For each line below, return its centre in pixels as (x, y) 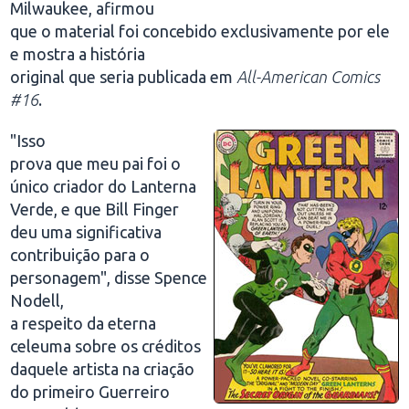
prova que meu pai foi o (96, 163)
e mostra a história (78, 54)
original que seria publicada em (124, 77)
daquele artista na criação (103, 369)
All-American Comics (309, 77)
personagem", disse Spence (109, 278)
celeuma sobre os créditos (106, 346)
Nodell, (37, 300)
